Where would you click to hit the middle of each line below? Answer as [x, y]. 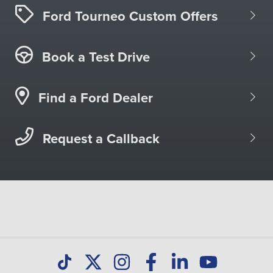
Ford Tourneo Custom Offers [131, 16]
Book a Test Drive [96, 57]
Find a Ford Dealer [96, 98]
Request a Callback [101, 139]
